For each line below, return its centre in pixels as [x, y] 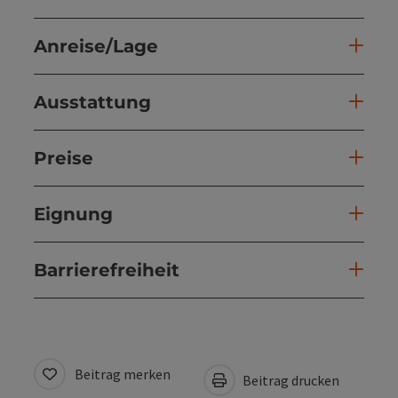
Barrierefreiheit [107, 270]
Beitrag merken [123, 374]
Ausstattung [92, 102]
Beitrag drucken [290, 380]
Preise [64, 158]
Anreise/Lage [96, 46]
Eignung [73, 214]
